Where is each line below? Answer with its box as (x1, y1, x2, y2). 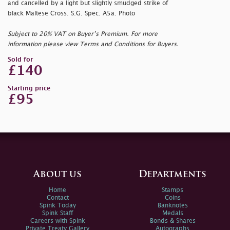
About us (33, 169, 82, 180)
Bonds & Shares (149, 218, 196, 224)
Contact (46, 195, 69, 201)
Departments (139, 169, 206, 180)
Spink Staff (42, 210, 73, 216)
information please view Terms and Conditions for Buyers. (8, 41, 179, 47)
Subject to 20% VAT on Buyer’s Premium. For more (8, 31, 158, 37)
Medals (162, 210, 183, 216)
